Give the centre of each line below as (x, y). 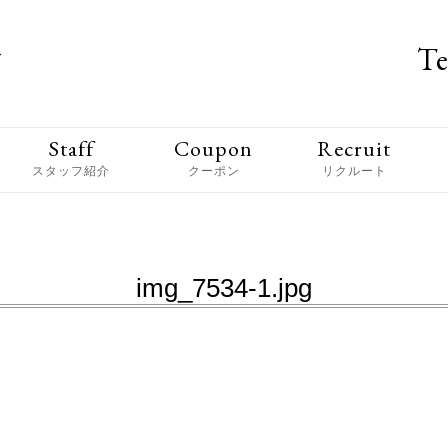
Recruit (354, 148)
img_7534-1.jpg (224, 288)
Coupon (213, 148)
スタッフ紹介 (71, 171)
